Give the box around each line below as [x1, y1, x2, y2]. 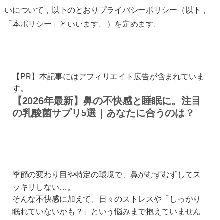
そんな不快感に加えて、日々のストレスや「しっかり [12, 195, 201, 204]
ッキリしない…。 [12, 183, 75, 192]
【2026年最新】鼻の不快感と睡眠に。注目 [12, 95, 201, 107]
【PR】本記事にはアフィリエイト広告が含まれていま [12, 72, 204, 81]
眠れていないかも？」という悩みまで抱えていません [12, 207, 201, 216]
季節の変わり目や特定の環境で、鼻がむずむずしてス [12, 170, 201, 179]
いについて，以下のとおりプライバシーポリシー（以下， [4, 4, 209, 16]
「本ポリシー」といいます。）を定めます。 [4, 18, 162, 29]
